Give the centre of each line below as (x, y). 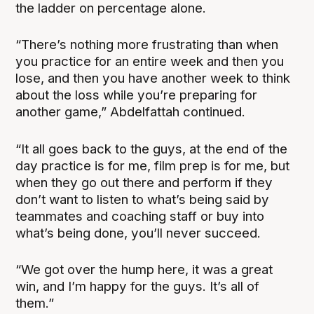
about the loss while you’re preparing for (137, 95)
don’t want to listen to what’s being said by (143, 199)
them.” (35, 303)
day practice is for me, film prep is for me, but (153, 165)
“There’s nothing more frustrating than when (147, 45)
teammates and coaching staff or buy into (140, 216)
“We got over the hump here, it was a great (144, 269)
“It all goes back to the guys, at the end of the (152, 149)
